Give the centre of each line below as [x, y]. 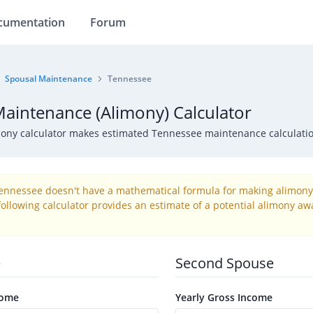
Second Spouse [225, 263]
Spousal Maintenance [49, 79]
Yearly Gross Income [224, 297]
